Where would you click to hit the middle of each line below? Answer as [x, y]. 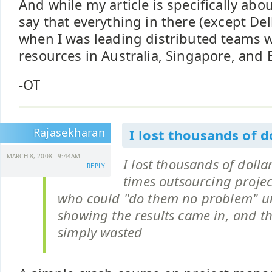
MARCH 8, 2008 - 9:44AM [44, 156]
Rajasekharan [69, 132]
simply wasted [100, 232]
